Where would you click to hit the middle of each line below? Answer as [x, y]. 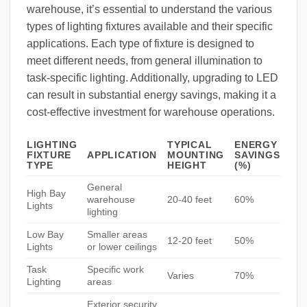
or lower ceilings [122, 247]
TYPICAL [190, 145]
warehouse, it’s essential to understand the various [149, 10]
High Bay [46, 194]
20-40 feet [190, 200]
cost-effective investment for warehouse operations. [151, 112]
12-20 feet [190, 241]
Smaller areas [118, 235]
